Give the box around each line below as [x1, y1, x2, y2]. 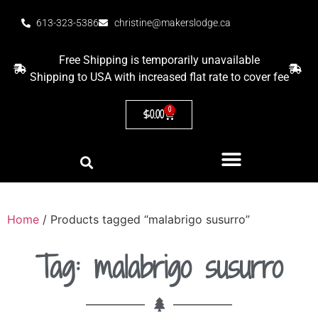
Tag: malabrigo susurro [35, 246, 283, 288]
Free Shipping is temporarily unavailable [58, 53, 260, 67]
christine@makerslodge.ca [114, 17, 231, 28]
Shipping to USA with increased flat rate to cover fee [29, 70, 289, 84]
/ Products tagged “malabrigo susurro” [39, 212, 250, 226]
